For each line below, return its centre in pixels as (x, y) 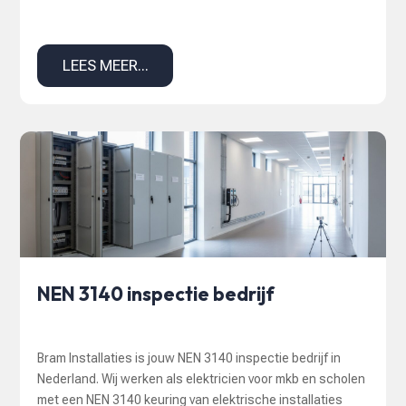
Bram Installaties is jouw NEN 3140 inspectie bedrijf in (189, 358)
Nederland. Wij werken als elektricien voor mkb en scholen (202, 379)
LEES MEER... (105, 66)
